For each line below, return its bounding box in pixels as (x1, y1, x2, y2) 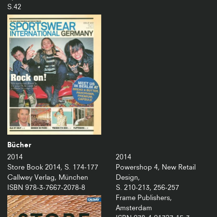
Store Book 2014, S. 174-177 (7, 163, 98, 172)
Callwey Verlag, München (7, 173, 88, 182)
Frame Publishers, (116, 193, 172, 202)
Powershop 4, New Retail (116, 163, 196, 172)
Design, (116, 173, 140, 182)
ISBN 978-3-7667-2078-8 (7, 183, 85, 192)
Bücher (7, 140, 31, 149)
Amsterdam (116, 203, 152, 213)
